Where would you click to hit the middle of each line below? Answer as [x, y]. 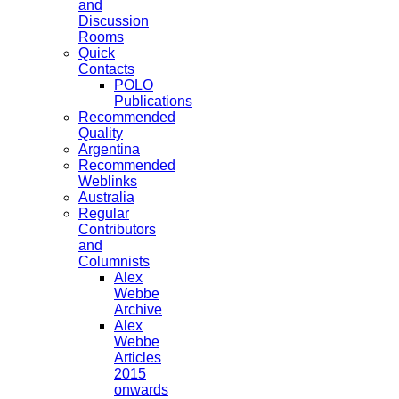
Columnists [114, 262]
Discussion [114, 21]
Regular [104, 214]
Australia [106, 198]
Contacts [106, 69]
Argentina [109, 150]
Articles [138, 358]
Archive [138, 310]
